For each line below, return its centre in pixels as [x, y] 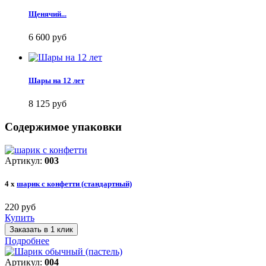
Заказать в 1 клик [41, 230]
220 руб [20, 207]
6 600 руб [47, 37]
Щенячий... [47, 14]
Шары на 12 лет [56, 81]
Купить [20, 218]
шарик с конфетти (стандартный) [74, 184]
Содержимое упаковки [63, 127]
